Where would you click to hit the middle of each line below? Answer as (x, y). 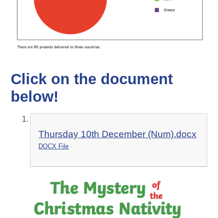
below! (35, 97)
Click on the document (92, 79)
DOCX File (54, 146)
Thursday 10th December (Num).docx (118, 134)
